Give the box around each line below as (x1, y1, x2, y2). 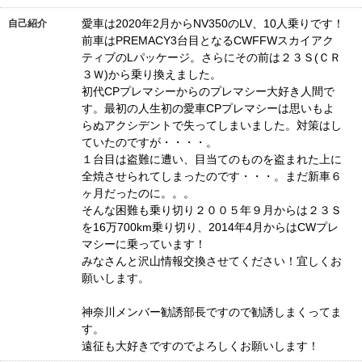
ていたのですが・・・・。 (82, 136, 217, 149)
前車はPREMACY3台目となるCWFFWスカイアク (82, 34, 334, 47)
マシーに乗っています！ (82, 238, 206, 250)
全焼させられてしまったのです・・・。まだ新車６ (82, 170, 342, 183)
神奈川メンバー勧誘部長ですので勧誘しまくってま (82, 305, 342, 318)
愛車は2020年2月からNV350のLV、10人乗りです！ (82, 17, 344, 30)
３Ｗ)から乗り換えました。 (82, 68, 221, 81)
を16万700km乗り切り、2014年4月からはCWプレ (82, 221, 339, 234)
